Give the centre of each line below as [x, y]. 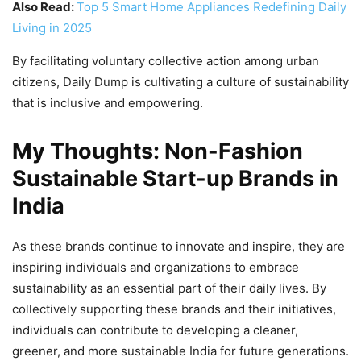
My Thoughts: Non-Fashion [158, 151]
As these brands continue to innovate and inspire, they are [178, 246]
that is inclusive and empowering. [109, 102]
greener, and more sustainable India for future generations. [180, 351]
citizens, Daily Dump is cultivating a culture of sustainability [180, 81]
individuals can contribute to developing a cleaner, [155, 330]
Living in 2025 [52, 27]
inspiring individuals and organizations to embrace [156, 267]
